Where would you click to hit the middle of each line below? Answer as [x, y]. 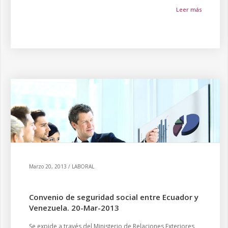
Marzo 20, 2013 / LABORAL [62, 166]
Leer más [189, 9]
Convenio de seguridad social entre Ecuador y [114, 197]
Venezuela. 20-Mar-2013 [74, 208]
